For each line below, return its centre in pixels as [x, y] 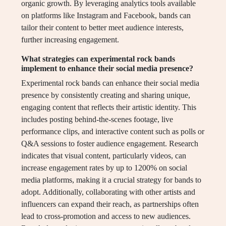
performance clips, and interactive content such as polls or [113, 132]
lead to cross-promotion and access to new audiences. [106, 216]
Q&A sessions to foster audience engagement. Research [110, 144]
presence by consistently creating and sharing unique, [106, 95]
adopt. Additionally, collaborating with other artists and [108, 192]
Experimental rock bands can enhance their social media [110, 83]
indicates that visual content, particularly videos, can [104, 156]
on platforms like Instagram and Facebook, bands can [106, 16]
